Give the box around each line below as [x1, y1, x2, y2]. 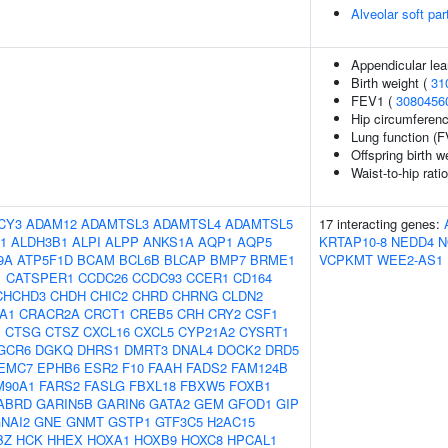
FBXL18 [129, 376, 176, 395]
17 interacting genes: [319, 214, 444, 233]
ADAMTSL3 [81, 214, 149, 233]
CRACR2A [19, 304, 80, 323]
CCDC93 [132, 268, 182, 287]
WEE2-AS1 [377, 250, 443, 269]
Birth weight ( [351, 73, 431, 92]
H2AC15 [207, 412, 255, 431]
